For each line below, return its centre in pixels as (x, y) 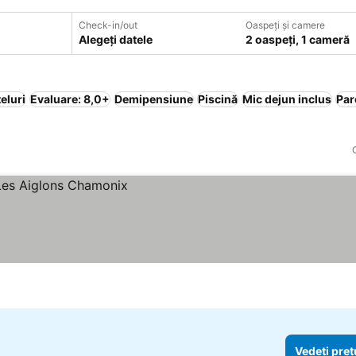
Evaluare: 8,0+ (70, 99)
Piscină (218, 99)
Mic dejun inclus (287, 99)
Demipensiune (154, 99)
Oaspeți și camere (285, 25)
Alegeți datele (115, 39)
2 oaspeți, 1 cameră (297, 39)
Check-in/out (108, 25)
